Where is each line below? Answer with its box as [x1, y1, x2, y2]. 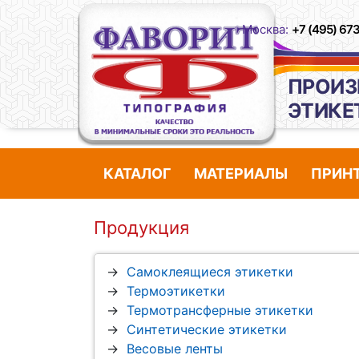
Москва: [242, 22, 292, 37]
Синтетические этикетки [127, 321, 287, 338]
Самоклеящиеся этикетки [127, 264, 293, 280]
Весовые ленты [127, 341, 223, 357]
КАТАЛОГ [103, 165, 171, 183]
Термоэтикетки [127, 283, 225, 300]
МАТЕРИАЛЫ [194, 165, 288, 183]
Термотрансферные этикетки [127, 302, 313, 319]
